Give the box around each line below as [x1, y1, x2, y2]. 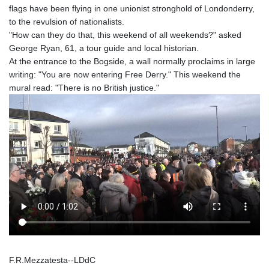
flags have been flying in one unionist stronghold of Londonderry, [9, 3, 255, 13]
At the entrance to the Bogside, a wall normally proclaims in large [9, 56, 255, 66]
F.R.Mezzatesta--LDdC [9, 255, 95, 265]
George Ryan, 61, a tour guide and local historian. [9, 43, 199, 53]
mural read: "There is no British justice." [9, 82, 159, 92]
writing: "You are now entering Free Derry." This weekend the [9, 69, 241, 79]
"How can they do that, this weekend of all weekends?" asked [9, 29, 241, 40]
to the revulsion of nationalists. [9, 16, 124, 26]
